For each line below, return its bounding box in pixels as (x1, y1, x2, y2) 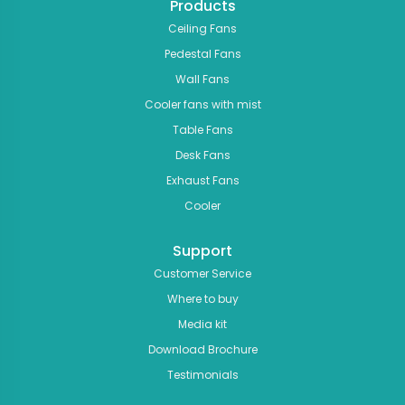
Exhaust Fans (165, 172, 240, 188)
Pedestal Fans (164, 45, 241, 61)
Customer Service (154, 265, 251, 281)
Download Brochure (147, 341, 258, 357)
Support (173, 240, 232, 261)
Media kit (178, 316, 227, 332)
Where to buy (166, 290, 239, 306)
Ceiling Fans (168, 20, 237, 36)
